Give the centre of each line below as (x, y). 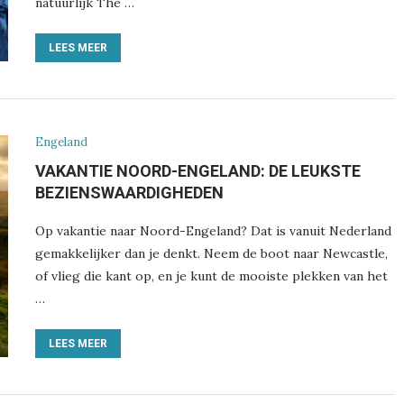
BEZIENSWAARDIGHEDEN (129, 192)
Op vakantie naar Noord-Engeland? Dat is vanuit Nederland (213, 230)
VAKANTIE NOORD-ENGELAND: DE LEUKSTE (197, 170)
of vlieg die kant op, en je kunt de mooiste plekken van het (211, 275)
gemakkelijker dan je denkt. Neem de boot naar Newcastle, (211, 253)
